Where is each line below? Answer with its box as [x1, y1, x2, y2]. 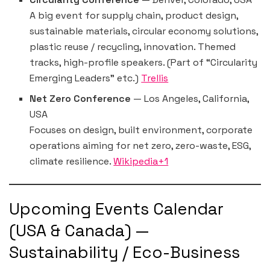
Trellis [141, 71, 169, 84]
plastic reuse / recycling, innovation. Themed [30, 40, 236, 53]
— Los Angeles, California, [131, 92, 250, 105]
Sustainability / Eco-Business [9, 242, 240, 263]
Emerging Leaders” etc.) [30, 71, 142, 84]
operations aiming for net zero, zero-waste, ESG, [30, 139, 251, 152]
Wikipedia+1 [113, 154, 169, 168]
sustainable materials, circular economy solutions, [30, 24, 259, 37]
